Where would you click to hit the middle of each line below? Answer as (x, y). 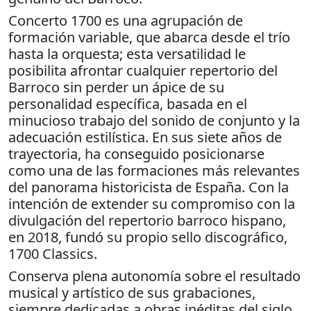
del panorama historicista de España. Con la (149, 187)
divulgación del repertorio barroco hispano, (147, 220)
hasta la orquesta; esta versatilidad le (127, 53)
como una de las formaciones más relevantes (154, 170)
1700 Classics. (53, 253)
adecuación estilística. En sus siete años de (145, 137)
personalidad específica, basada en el (128, 103)
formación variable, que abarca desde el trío (149, 37)
